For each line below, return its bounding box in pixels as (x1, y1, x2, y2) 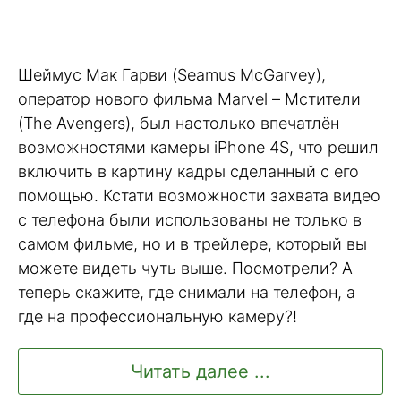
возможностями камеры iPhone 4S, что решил (18, 138, 379, 158)
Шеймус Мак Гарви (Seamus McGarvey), (18, 65, 326, 85)
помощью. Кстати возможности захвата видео (18, 186, 380, 206)
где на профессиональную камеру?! (18, 307, 297, 327)
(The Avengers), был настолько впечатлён (18, 114, 339, 133)
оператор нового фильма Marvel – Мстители (18, 90, 361, 109)
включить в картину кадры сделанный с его (18, 162, 359, 182)
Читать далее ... (131, 361, 270, 383)
